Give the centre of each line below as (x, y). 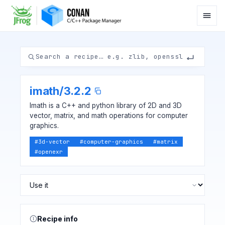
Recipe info (58, 219)
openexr (50, 152)
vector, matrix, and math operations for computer (109, 116)
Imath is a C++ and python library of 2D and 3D (106, 105)
